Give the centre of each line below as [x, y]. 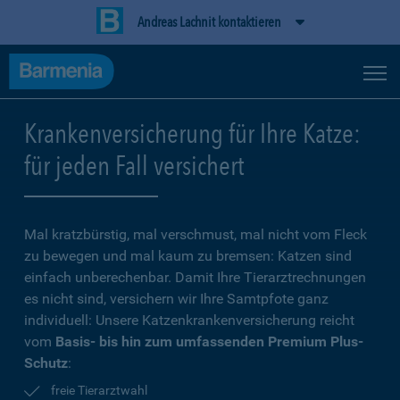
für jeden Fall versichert [134, 165]
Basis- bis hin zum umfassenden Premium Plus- [209, 342]
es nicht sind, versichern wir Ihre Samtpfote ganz [176, 299]
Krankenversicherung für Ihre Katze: [192, 133]
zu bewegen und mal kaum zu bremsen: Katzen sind [188, 256]
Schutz [46, 363]
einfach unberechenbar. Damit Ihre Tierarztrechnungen [195, 277]
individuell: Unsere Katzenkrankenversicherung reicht [189, 320]
